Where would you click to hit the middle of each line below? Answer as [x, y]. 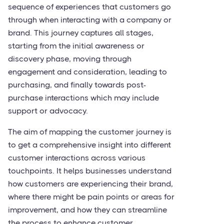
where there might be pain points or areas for [91, 197]
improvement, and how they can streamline [87, 210]
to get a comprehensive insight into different [89, 145]
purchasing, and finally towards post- [77, 85]
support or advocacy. [48, 111]
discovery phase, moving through [70, 59]
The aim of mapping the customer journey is [90, 132]
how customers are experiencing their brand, [90, 184]
